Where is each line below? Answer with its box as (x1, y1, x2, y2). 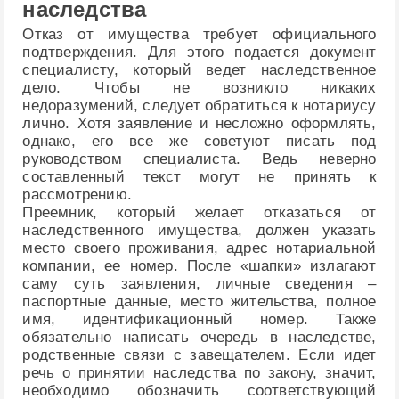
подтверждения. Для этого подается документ (22, 44, 377, 61)
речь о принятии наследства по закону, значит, (22, 364, 377, 381)
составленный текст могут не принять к (22, 168, 377, 185)
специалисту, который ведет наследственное (22, 61, 377, 78)
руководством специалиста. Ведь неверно (22, 151, 377, 167)
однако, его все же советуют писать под (22, 133, 377, 150)
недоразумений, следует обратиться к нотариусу (22, 97, 377, 114)
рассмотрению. (22, 186, 133, 203)
